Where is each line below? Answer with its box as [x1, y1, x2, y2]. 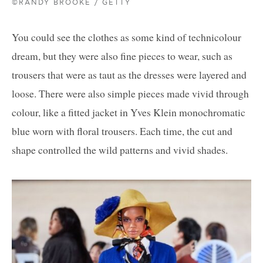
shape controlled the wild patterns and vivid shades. [12, 143, 228, 157]
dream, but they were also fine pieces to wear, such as [12, 49, 232, 63]
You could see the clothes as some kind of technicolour [12, 30, 241, 45]
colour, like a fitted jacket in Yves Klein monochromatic [12, 105, 245, 120]
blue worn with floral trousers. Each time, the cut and [12, 124, 232, 139]
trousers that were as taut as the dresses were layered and [12, 68, 247, 82]
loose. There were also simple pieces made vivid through [12, 86, 249, 101]
